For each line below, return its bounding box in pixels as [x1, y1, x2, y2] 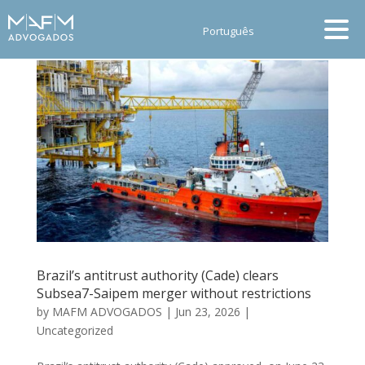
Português [202, 24, 254, 39]
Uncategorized [36, 322, 113, 338]
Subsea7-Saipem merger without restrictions [36, 284, 311, 302]
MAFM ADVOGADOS [51, 303, 162, 319]
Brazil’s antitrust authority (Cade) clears [36, 266, 279, 284]
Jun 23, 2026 [174, 303, 240, 319]
